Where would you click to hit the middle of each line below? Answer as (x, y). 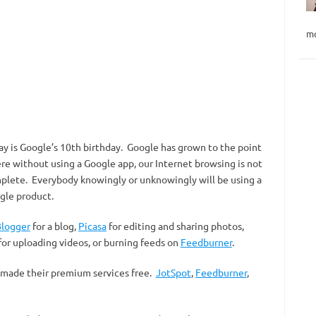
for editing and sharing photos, (175, 226)
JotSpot (173, 272)
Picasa (92, 226)
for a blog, (54, 226)
